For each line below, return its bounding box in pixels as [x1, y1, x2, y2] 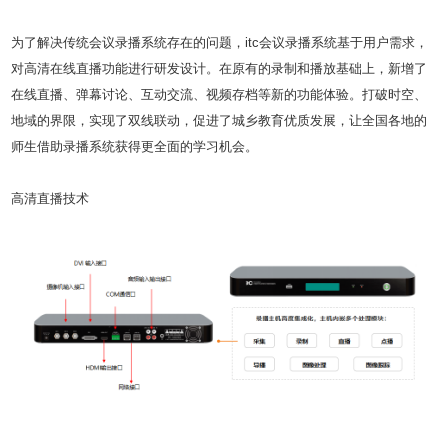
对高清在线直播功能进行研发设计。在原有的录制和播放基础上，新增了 [11, 61, 427, 77]
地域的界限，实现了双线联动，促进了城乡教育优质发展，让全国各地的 [11, 113, 427, 129]
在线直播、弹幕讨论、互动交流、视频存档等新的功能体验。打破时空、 [11, 87, 427, 103]
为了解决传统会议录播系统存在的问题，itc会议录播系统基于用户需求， [11, 35, 428, 51]
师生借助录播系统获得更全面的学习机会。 [11, 139, 258, 155]
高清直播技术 [11, 191, 89, 207]
